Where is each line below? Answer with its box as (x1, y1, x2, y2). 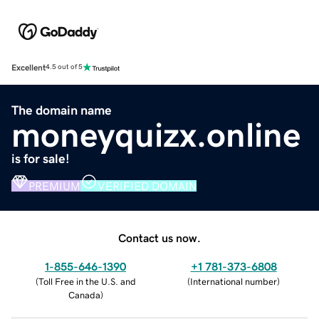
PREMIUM (28, 179, 80, 192)
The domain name (11, 103, 112, 117)
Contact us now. (118, 231, 201, 244)
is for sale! (11, 152, 70, 165)
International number (190, 276, 277, 286)
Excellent (11, 63, 46, 72)
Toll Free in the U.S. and (38, 276, 136, 286)
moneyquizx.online (11, 117, 300, 152)
